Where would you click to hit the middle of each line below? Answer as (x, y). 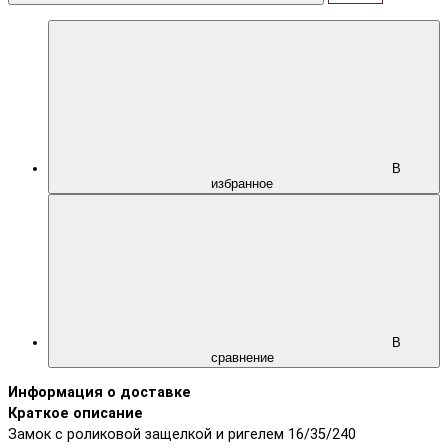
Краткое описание (75, 413)
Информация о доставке (99, 392)
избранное (244, 183)
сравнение (244, 357)
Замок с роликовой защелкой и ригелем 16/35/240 (182, 434)
